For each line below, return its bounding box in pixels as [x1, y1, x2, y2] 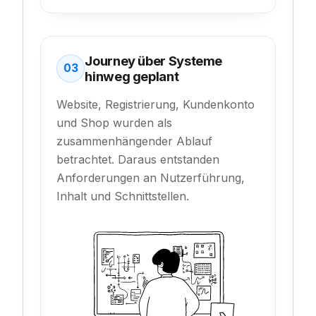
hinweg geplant [85, 68, 179, 84]
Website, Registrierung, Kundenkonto [56, 97, 255, 111]
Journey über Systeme [85, 52, 223, 68]
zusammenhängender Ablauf [56, 133, 213, 148]
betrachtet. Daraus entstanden [56, 152, 220, 166]
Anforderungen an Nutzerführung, [56, 170, 245, 185]
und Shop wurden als [56, 115, 173, 130]
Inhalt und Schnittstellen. [56, 188, 190, 203]
